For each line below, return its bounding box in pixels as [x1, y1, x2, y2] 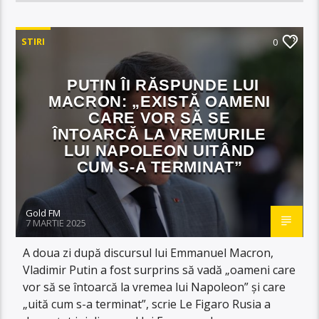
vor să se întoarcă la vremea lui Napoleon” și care [23, 278, 286, 295]
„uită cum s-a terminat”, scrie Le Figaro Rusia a [23, 296, 271, 312]
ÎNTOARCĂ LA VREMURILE [52, 125, 267, 143]
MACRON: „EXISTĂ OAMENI [48, 92, 271, 110]
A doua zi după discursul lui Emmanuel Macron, [23, 244, 274, 261]
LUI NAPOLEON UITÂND [64, 141, 255, 159]
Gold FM [26, 206, 61, 219]
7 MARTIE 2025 [26, 216, 87, 229]
